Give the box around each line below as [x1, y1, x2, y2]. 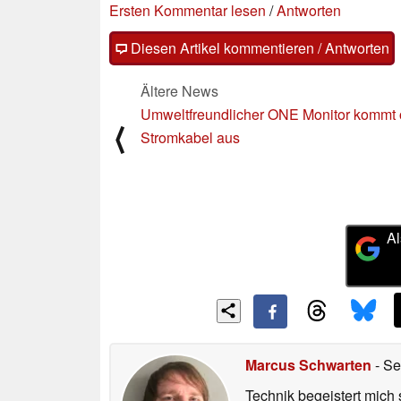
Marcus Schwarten [245, 354, 371, 376]
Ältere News [141, 80, 218, 101]
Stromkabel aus [141, 126, 240, 148]
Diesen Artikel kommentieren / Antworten [127, 37, 389, 58]
